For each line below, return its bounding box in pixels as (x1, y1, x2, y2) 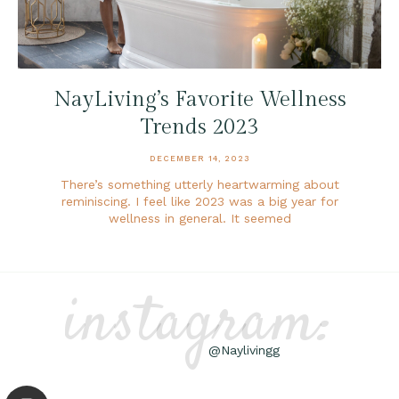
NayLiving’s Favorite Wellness (53, 86, 346, 112)
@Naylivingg (208, 342, 280, 357)
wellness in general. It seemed (108, 210, 291, 225)
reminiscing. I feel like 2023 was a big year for (61, 193, 338, 208)
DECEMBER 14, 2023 (149, 153, 250, 163)
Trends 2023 (141, 114, 258, 140)
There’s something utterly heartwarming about (60, 176, 339, 191)
